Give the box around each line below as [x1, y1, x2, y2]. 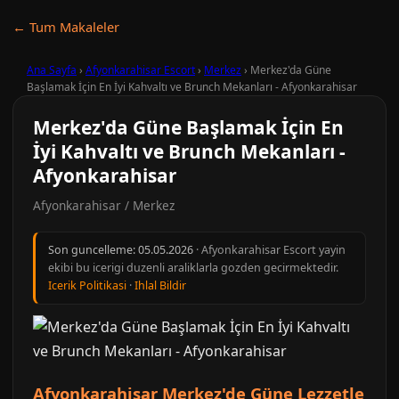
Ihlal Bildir [134, 278, 186, 293]
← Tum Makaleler [12, 18, 119, 36]
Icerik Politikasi [48, 278, 126, 293]
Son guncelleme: [48, 242, 138, 257]
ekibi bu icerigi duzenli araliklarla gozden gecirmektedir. [48, 260, 338, 275]
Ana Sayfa [27, 62, 77, 77]
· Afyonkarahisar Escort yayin [193, 242, 346, 257]
